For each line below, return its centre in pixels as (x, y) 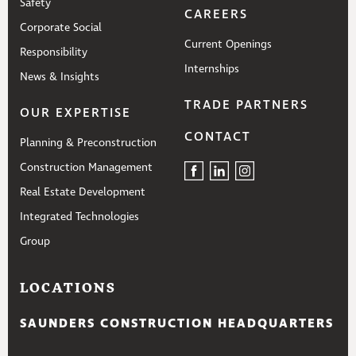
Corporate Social (61, 28)
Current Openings (228, 44)
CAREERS (216, 15)
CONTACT (218, 137)
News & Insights (60, 77)
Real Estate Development (83, 192)
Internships (212, 69)
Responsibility (54, 52)
